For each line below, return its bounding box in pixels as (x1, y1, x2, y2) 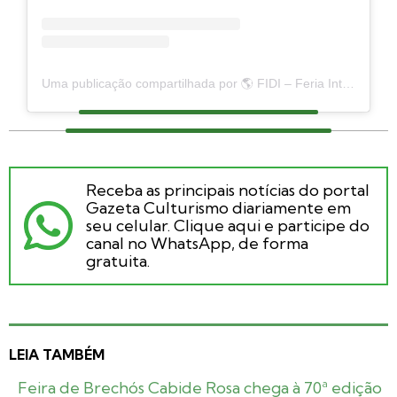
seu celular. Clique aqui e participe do (86, 214, 370, 236)
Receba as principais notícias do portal (86, 179, 370, 200)
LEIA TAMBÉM (9, 345, 105, 363)
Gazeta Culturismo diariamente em (86, 197, 351, 218)
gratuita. (86, 250, 150, 271)
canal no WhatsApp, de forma (86, 232, 308, 253)
